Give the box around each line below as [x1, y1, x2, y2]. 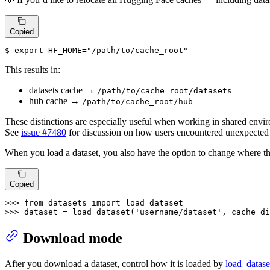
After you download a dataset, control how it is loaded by [5, 258, 225, 269]
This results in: [5, 64, 60, 75]
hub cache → [29, 95, 82, 106]
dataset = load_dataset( [24, 207, 135, 216]
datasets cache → [29, 84, 97, 95]
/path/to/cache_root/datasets [97, 86, 232, 95]
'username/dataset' [135, 207, 222, 216]
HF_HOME [48, 45, 82, 55]
